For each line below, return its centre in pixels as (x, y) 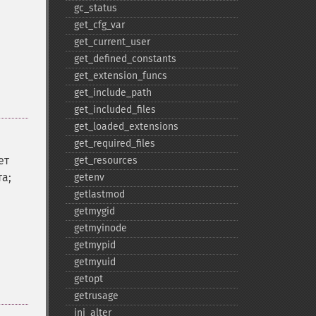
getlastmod (99, 194)
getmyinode (100, 228)
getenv (89, 177)
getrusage (96, 296)
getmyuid (95, 262)
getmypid (95, 245)
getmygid (94, 211)
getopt (88, 279)
